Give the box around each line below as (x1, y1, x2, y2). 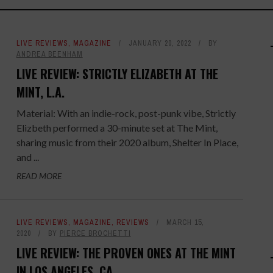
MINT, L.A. (16, 83, 65, 101)
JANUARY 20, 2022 (128, 38, 191, 48)
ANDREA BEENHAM (16, 49, 83, 59)
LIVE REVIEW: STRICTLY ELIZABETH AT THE (16, 65, 218, 83)
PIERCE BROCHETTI (59, 229, 131, 238)
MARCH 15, (166, 218, 204, 227)
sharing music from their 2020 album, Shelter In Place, (16, 136, 238, 148)
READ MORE (16, 171, 62, 181)
